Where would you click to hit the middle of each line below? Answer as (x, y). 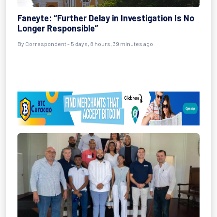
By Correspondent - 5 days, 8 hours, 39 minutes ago (85, 44)
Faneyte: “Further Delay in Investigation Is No (106, 18)
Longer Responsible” (58, 28)
